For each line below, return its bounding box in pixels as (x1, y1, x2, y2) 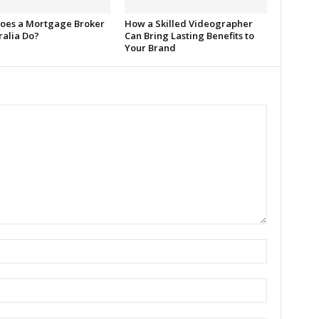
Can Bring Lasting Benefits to (124, 29, 254, 42)
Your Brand (124, 41, 176, 54)
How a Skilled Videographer (124, 17, 253, 30)
